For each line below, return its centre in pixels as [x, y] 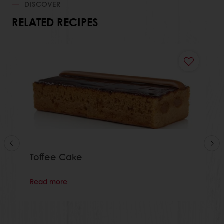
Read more [49, 181]
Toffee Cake [56, 157]
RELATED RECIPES [55, 22]
